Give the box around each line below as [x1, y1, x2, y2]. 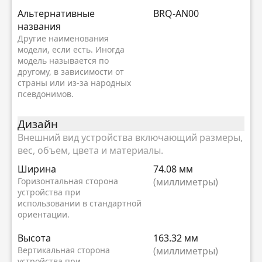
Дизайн [18, 116, 58, 132]
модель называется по [18, 55, 109, 67]
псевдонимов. [18, 88, 76, 100]
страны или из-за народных [18, 77, 131, 89]
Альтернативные [18, 7, 95, 20]
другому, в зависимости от [18, 66, 124, 78]
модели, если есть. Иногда [18, 44, 125, 56]
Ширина [18, 163, 56, 176]
